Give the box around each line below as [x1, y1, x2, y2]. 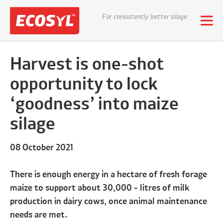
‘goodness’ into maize [10, 96, 179, 113]
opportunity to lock [10, 76, 158, 94]
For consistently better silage [102, 13, 188, 20]
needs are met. [10, 210, 72, 220]
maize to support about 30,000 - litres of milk [10, 183, 190, 193]
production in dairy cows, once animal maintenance [10, 197, 208, 206]
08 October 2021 [10, 143, 74, 152]
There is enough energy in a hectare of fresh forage [10, 170, 208, 179]
